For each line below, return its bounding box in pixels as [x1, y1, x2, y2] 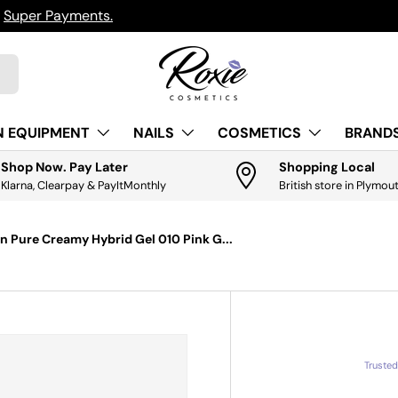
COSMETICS [217, 123, 301, 142]
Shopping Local [278, 159, 375, 175]
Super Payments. [4, 6, 113, 25]
